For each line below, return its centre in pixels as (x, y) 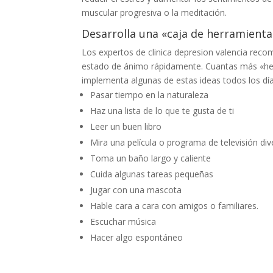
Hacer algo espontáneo (137, 237)
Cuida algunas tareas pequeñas (152, 174)
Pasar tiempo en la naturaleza (150, 95)
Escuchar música (123, 222)
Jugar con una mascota (136, 190)
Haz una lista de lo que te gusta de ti (162, 111)
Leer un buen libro (126, 126)
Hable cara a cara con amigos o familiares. (175, 206)
